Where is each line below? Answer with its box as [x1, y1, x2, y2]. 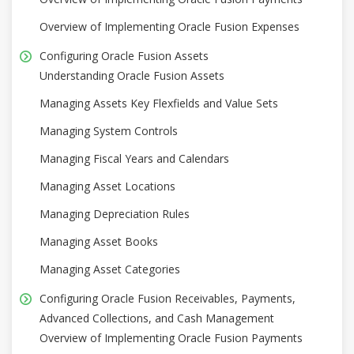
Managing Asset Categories [40, 261, 180, 277]
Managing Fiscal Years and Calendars [40, 150, 229, 166]
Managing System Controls [40, 122, 178, 138]
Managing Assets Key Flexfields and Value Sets [40, 95, 278, 111]
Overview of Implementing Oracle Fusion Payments [40, 330, 303, 345]
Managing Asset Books [40, 233, 158, 249]
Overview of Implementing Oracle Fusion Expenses [40, 18, 299, 34]
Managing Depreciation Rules [40, 205, 190, 221]
